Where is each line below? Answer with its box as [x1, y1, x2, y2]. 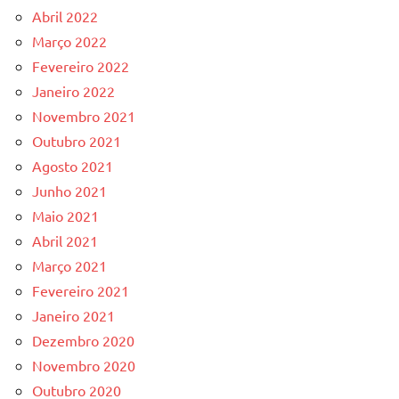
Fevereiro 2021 [32, 281, 129, 299]
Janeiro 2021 [32, 305, 115, 324]
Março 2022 [32, 31, 107, 50]
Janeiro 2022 [32, 81, 115, 100]
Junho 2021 [32, 181, 107, 199]
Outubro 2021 [32, 131, 121, 150]
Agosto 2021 [32, 156, 113, 175]
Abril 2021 [32, 231, 98, 249]
